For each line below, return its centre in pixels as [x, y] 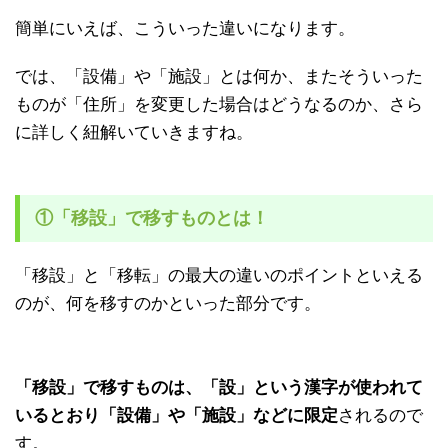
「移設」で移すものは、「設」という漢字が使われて [219, 387]
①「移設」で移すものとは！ [152, 218]
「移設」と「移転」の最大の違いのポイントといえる [219, 275]
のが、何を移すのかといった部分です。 [168, 303]
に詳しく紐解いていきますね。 [134, 132]
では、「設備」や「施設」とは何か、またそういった [219, 76]
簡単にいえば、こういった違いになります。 [185, 28]
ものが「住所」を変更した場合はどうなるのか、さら [219, 104]
